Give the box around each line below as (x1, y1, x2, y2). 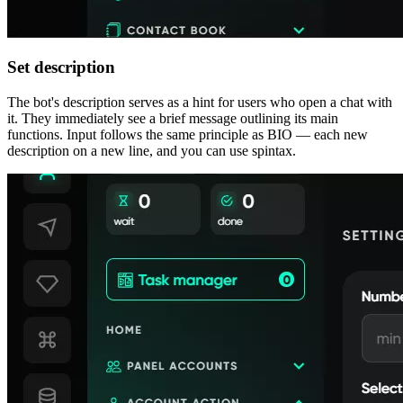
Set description (7, 58, 115, 77)
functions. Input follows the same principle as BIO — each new (7, 126, 368, 142)
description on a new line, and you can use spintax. (7, 142, 296, 158)
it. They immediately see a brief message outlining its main (7, 110, 338, 126)
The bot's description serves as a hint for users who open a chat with (7, 94, 392, 110)
